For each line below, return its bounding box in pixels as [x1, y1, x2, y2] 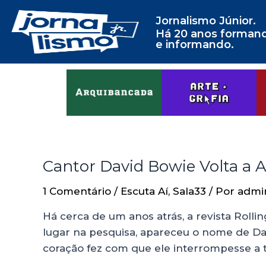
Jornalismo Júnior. [155, 14, 256, 27]
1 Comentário [43, 185, 111, 198]
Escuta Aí [121, 185, 168, 198]
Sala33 [173, 185, 206, 198]
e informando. [155, 38, 234, 51]
